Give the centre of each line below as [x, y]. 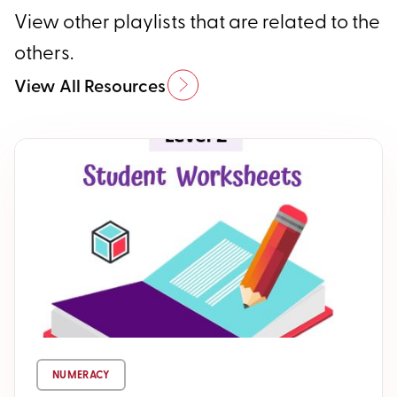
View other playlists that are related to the [197, 20]
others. [44, 51]
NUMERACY [82, 374]
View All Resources [90, 85]
